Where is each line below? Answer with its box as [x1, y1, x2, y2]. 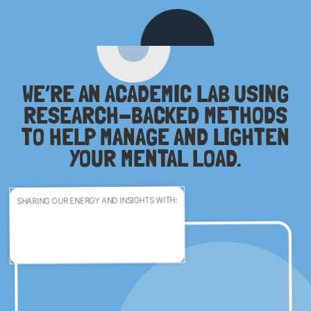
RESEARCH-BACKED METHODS [24, 101, 287, 130]
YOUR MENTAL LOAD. [69, 144, 242, 173]
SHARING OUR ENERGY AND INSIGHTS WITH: [17, 195, 178, 207]
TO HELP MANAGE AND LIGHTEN [21, 122, 290, 151]
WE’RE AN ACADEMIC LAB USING [22, 79, 289, 108]
